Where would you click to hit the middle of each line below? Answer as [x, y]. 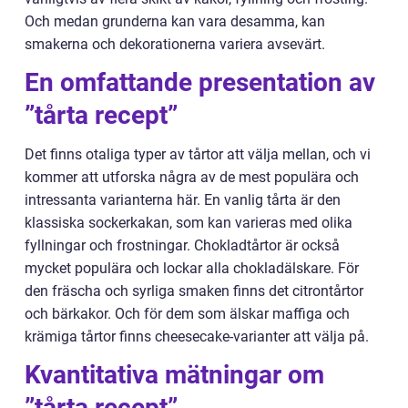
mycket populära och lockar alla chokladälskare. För [192, 268]
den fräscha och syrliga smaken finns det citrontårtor [194, 291]
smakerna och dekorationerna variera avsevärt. [175, 44]
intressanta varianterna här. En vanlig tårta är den [183, 199]
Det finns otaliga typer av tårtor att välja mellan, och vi [198, 154]
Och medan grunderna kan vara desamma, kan [175, 21]
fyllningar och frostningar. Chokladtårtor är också [182, 245]
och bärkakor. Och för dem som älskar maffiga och [187, 313]
